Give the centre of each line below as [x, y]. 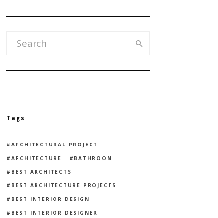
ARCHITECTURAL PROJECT [55, 145]
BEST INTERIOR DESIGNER [55, 213]
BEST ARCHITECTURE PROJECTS [64, 186]
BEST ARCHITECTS [42, 172]
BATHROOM [93, 158]
